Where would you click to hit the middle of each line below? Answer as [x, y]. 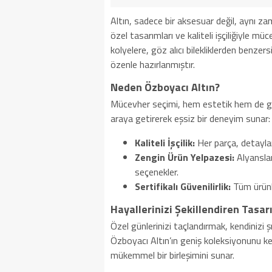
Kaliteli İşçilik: [165, 143]
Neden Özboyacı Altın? [165, 87]
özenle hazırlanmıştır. [153, 64]
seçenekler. [157, 172]
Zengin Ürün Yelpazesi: [185, 157]
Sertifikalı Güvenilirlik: [183, 186]
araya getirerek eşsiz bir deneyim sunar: [190, 118]
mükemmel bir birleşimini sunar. [172, 255]
